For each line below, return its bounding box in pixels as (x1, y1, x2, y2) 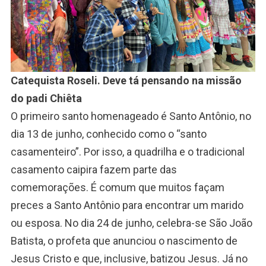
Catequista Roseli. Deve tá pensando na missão (10, 74, 242, 87)
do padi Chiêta (10, 92, 82, 105)
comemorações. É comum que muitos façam (10, 181, 224, 194)
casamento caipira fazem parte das (10, 163, 177, 176)
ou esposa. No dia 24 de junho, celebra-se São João (10, 217, 252, 230)
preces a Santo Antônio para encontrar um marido (10, 199, 243, 212)
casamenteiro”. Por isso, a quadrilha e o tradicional (10, 145, 245, 159)
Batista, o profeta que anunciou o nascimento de (10, 235, 237, 248)
